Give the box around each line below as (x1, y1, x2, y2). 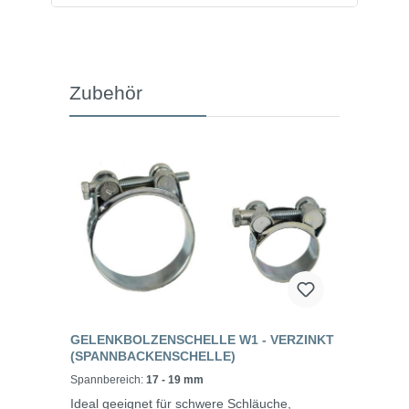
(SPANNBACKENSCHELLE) (70, 349, 236, 364)
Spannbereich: (70, 373, 146, 387)
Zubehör (69, 82, 142, 104)
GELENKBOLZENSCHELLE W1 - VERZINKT (70, 332, 334, 348)
